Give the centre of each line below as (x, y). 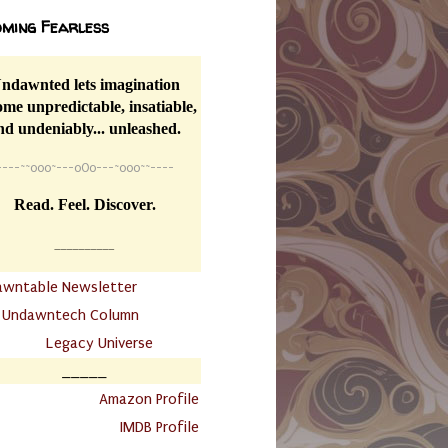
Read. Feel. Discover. (84, 205)
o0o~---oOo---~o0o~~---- (101, 168)
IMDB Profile (159, 427)
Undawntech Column (70, 315)
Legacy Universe (99, 343)
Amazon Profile (149, 399)
